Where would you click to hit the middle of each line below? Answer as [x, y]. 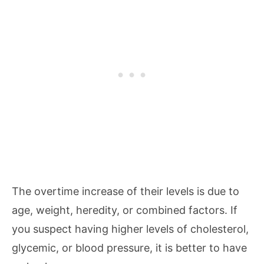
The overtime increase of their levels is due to [126, 191]
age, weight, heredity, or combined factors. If [125, 210]
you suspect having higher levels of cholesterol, [130, 229]
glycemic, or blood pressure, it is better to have [129, 248]
